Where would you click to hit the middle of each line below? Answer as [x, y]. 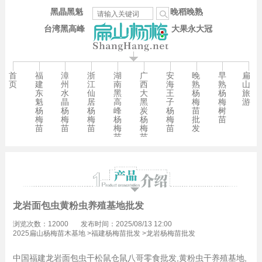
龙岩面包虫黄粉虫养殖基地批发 [78, 205]
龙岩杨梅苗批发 [170, 233]
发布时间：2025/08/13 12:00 [126, 224]
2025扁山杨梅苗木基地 [49, 233]
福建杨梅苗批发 [116, 233]
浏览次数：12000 [40, 224]
